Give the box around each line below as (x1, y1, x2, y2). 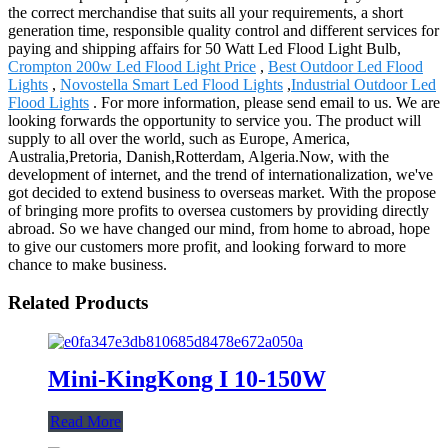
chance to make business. (8, 255, 167, 273)
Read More (50, 412, 121, 430)
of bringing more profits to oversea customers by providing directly (8, 201, 429, 219)
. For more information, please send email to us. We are (89, 93, 440, 111)
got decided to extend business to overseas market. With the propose (8, 183, 436, 201)
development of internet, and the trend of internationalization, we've (8, 165, 433, 183)
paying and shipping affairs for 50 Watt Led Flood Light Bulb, (8, 39, 401, 57)
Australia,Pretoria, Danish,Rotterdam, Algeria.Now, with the (8, 147, 389, 165)
